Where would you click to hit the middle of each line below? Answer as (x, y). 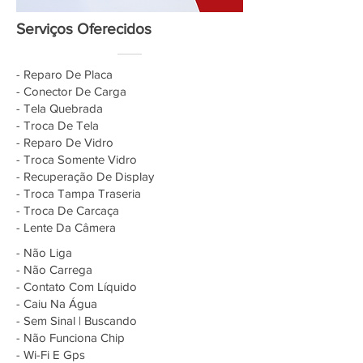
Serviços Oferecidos (84, 29)
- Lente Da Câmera (66, 227)
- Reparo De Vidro (65, 142)
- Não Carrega (54, 269)
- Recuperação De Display (85, 176)
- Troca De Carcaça (68, 210)
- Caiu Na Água (57, 303)
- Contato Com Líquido (77, 286)
